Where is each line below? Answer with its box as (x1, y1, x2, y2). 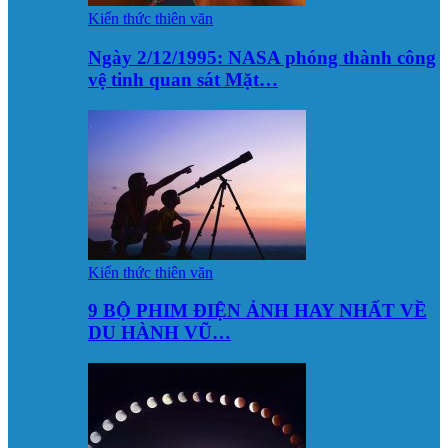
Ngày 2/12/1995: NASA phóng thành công (88, 46, 436, 68)
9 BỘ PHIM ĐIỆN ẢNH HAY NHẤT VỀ (88, 300, 427, 322)
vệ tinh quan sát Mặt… (88, 68, 278, 90)
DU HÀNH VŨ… (88, 322, 231, 344)
